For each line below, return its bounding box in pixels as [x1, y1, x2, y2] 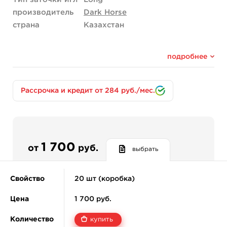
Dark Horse [84, 9, 127, 16]
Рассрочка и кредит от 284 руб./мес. [21, 88, 155, 94]
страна [13, 22, 40, 28]
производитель [13, 9, 73, 16]
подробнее [167, 54, 207, 60]
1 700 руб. [74, 196, 111, 202]
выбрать [132, 146, 158, 152]
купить [90, 216, 113, 222]
